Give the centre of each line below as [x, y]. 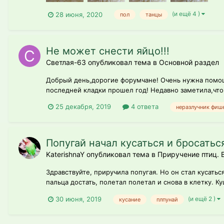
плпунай [167, 199]
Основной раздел [189, 62]
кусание [130, 199]
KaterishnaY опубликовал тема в [102, 154]
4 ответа [144, 107]
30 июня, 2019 [78, 199]
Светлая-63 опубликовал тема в [102, 62]
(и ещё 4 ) [187, 14]
